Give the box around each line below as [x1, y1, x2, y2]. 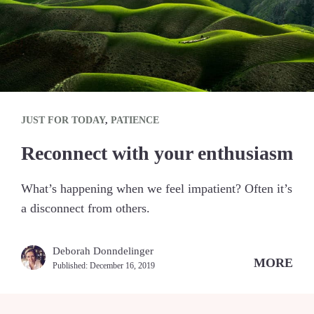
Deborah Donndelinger [53, 245, 153, 257]
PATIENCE [111, 115, 159, 126]
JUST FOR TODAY [21, 115, 105, 126]
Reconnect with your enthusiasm [21, 142, 293, 165]
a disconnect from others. [21, 201, 150, 216]
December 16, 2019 [90, 261, 155, 271]
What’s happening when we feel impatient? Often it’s [21, 182, 292, 196]
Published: [53, 261, 90, 271]
